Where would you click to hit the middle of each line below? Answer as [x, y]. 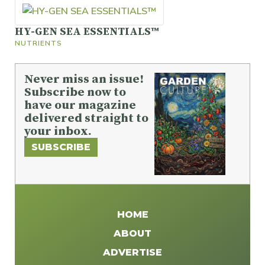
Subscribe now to [75, 93]
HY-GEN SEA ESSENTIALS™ [87, 32]
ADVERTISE [132, 253]
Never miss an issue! [84, 80]
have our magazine [80, 106]
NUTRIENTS [38, 43]
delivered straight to [86, 119]
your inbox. [58, 132]
